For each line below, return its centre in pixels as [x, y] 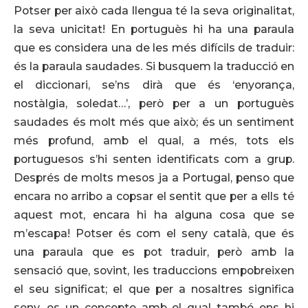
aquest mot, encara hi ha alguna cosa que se [154, 214]
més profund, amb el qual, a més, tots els [154, 140]
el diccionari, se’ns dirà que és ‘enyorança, [154, 85]
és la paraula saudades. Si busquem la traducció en [154, 66]
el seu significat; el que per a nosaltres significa [154, 289]
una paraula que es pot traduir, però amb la [154, 252]
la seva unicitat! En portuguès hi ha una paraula [154, 29]
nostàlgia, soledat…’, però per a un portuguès [154, 103]
